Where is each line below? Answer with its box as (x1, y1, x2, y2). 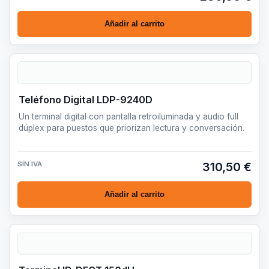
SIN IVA (17, 159, 42, 168)
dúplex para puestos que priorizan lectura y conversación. (19, 122, 244, 133)
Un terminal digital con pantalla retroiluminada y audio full (19, 111, 238, 121)
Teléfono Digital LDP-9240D (19, 93, 153, 106)
